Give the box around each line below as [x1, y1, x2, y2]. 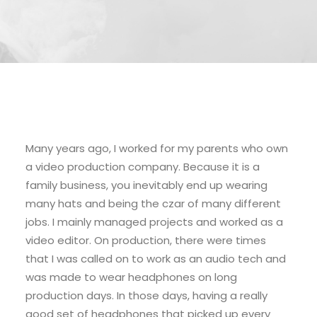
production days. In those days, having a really [25, 288, 267, 303]
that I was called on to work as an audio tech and [25, 251, 286, 266]
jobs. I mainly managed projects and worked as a [25, 214, 283, 229]
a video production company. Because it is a [25, 159, 260, 174]
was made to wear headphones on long [25, 270, 237, 284]
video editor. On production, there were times [25, 233, 266, 248]
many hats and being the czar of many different [25, 196, 281, 211]
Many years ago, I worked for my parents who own [25, 141, 288, 156]
